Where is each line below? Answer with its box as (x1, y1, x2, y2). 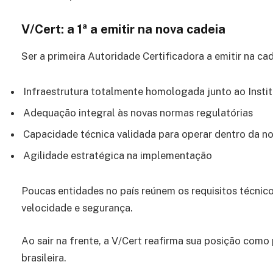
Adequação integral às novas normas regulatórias (23, 106, 253, 119)
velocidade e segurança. (21, 202, 133, 214)
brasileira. (21, 251, 66, 264)
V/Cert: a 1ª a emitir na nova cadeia (21, 21, 225, 37)
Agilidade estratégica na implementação (23, 149, 212, 162)
